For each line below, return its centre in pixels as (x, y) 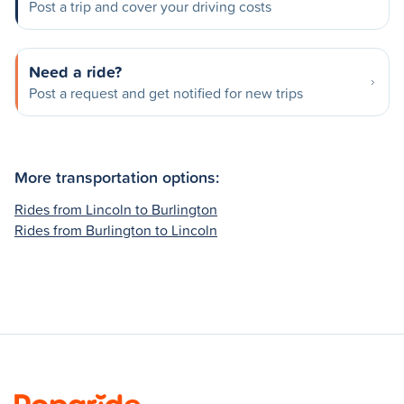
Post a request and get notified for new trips (166, 93)
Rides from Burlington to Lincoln (116, 230)
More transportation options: (117, 176)
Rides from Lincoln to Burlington (116, 209)
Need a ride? (75, 71)
